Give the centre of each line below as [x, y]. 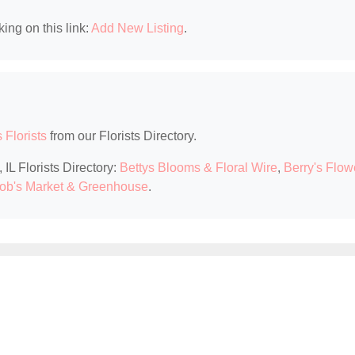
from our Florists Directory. [122, 136]
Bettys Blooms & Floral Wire [198, 168]
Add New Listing [137, 29]
